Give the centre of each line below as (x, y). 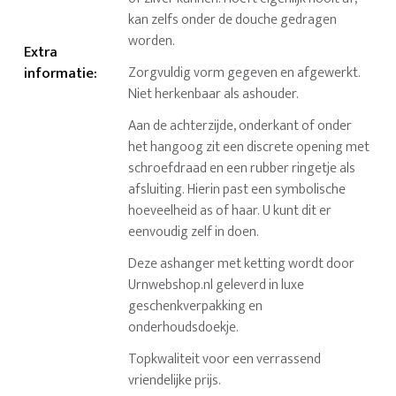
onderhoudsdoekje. (184, 328)
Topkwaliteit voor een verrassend (225, 360)
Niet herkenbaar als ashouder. (214, 95)
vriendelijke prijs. (175, 381)
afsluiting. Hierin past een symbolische (237, 190)
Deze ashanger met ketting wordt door (242, 264)
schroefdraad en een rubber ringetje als (242, 169)
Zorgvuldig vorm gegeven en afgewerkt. (245, 73)
